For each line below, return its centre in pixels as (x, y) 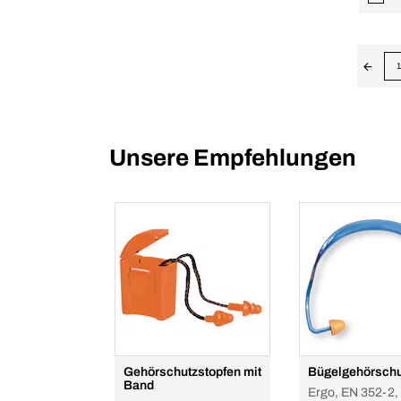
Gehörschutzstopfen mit (192, 372)
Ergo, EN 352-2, (353, 392)
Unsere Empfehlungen (233, 158)
